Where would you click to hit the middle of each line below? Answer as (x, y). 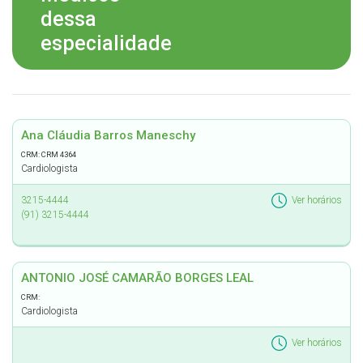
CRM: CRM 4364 (49, 154)
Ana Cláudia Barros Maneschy (108, 135)
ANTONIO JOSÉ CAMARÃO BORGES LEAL (137, 278)
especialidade (106, 43)
